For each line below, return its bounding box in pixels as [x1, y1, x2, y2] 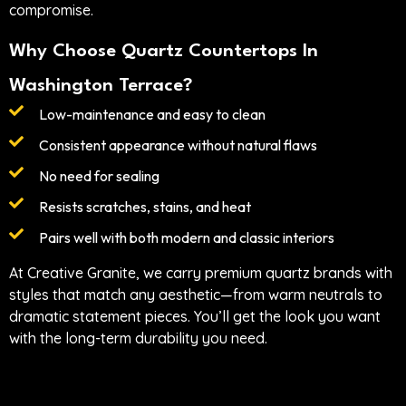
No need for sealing [39, 166, 159, 185]
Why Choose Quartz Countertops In [9, 42, 318, 61]
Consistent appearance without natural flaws [39, 135, 317, 154]
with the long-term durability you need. [9, 328, 267, 347]
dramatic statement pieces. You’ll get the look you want [9, 306, 381, 325]
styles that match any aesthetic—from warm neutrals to [9, 285, 382, 304]
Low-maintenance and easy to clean [39, 104, 266, 123]
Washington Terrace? [9, 76, 192, 95]
